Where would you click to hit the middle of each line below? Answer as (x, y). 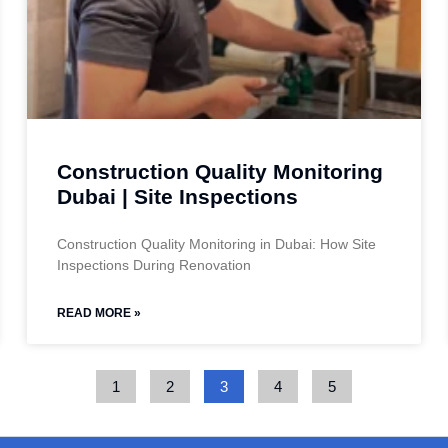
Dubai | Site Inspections (178, 197)
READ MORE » (99, 313)
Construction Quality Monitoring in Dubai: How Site (217, 244)
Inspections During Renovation (154, 265)
